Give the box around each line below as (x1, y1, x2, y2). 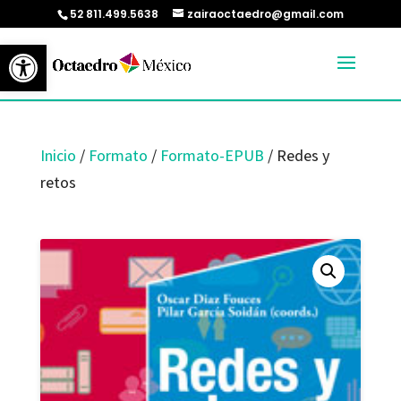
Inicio (39, 145, 76, 166)
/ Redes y (263, 145, 329, 166)
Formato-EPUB (159, 145, 264, 166)
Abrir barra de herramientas (8, 34, 171, 72)
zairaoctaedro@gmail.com (186, 6, 344, 21)
